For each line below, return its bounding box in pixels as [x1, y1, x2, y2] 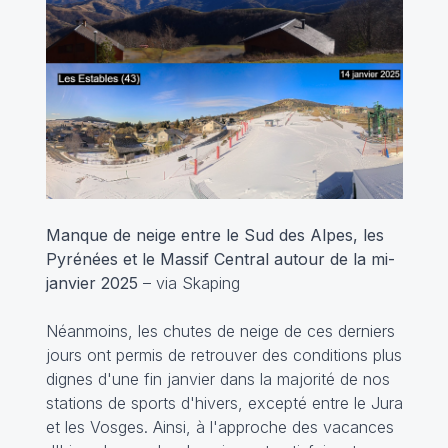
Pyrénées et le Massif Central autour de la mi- [45, 249, 395, 270]
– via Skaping [137, 273, 240, 294]
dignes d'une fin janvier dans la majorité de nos [45, 369, 390, 390]
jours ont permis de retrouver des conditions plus [45, 345, 402, 366]
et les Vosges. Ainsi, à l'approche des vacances [45, 417, 394, 438]
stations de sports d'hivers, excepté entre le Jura [45, 393, 403, 414]
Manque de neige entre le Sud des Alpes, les [45, 225, 384, 246]
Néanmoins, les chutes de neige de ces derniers [45, 321, 395, 342]
